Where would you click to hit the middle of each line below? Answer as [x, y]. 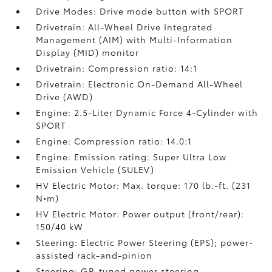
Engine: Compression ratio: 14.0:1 [114, 141]
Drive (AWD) [65, 96]
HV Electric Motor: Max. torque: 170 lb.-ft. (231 [144, 185]
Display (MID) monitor [88, 52]
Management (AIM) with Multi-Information [134, 39]
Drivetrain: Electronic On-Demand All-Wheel [140, 83]
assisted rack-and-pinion [94, 255]
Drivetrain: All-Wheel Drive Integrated [124, 26]
